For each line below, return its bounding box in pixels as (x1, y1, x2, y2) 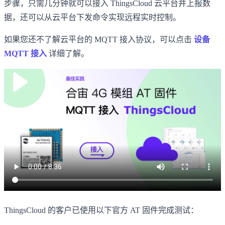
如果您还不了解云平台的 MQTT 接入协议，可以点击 (4, 35, 194, 44)
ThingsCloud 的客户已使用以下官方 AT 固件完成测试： (4, 205, 198, 214)
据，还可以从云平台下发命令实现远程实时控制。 (4, 13, 181, 22)
